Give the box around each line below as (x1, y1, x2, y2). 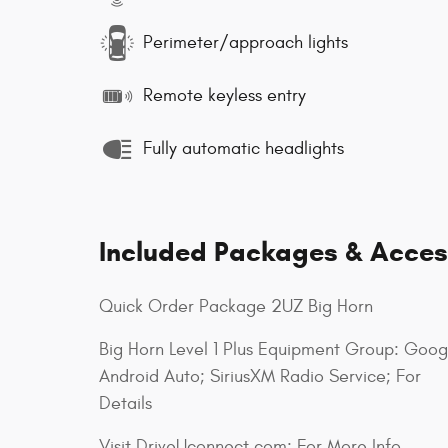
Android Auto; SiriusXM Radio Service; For (99, 365, 421, 387)
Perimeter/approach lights (143, 32, 348, 54)
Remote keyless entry (143, 85, 306, 107)
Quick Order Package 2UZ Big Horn (99, 295, 373, 317)
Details (99, 392, 152, 414)
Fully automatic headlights (143, 138, 344, 160)
